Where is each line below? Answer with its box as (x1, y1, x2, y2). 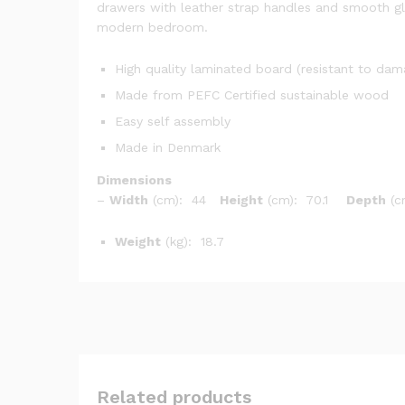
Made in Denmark (115, 139, 221, 155)
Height (220, 192, 263, 207)
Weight (115, 233, 161, 249)
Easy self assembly (115, 113, 231, 128)
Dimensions (97, 172, 172, 187)
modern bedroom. (97, 20, 208, 34)
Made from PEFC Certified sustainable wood (115, 87, 389, 102)
